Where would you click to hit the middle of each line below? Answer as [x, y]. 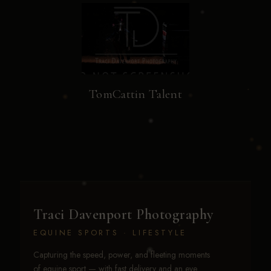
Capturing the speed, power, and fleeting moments [122, 255]
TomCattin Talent [135, 94]
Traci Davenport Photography [123, 215]
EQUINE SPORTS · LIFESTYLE [110, 233]
